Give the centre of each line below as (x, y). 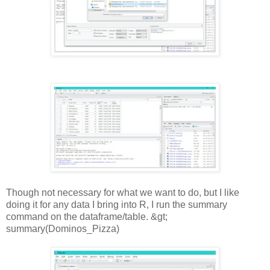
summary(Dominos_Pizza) (63, 229)
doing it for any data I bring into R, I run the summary (117, 205)
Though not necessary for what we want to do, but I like (123, 193)
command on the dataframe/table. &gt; (87, 217)
